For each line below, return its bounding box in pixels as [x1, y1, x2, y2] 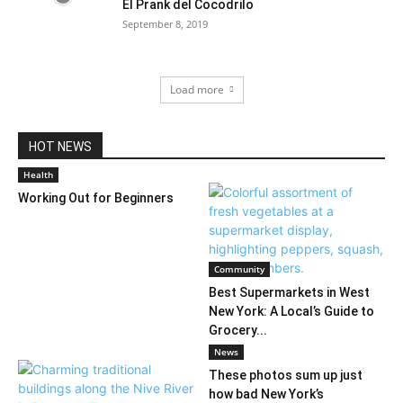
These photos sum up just [208, 368, 363, 382]
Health [23, 168, 53, 181]
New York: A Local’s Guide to [208, 304, 374, 318]
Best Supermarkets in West [208, 285, 370, 300]
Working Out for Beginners [18, 191, 174, 205]
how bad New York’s [208, 387, 324, 401]
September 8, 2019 [122, 17, 208, 31]
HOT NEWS [29, 139, 92, 154]
